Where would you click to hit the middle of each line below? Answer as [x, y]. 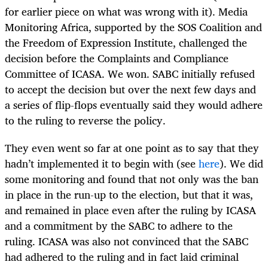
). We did [241, 164]
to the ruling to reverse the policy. [85, 121]
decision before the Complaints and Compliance [117, 58]
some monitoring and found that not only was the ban [132, 179]
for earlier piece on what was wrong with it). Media [126, 12]
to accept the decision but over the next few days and [130, 89]
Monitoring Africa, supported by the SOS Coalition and [133, 27]
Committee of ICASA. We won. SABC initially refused [130, 74]
